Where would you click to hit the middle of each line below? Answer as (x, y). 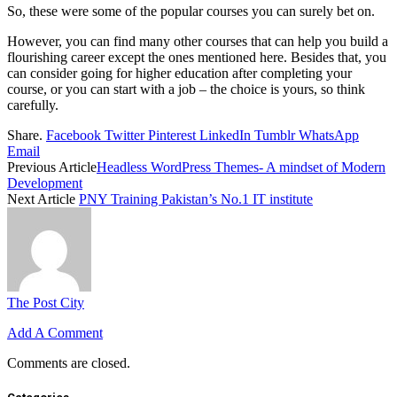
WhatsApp (329, 136)
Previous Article (52, 167)
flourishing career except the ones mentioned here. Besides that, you (197, 58)
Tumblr (275, 136)
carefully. (33, 105)
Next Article (43, 199)
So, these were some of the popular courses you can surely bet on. (191, 12)
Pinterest (172, 136)
